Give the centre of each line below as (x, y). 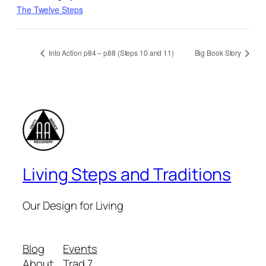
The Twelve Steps (50, 9)
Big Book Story (218, 52)
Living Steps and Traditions (127, 174)
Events (80, 249)
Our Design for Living (73, 205)
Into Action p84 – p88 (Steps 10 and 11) (110, 52)
